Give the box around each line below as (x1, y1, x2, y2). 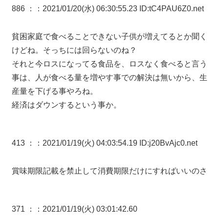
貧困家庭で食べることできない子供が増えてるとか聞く (12, 32, 207, 41)
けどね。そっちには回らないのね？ (12, 45, 137, 54)
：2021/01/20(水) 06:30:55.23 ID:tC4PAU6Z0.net (35, 4, 204, 13)
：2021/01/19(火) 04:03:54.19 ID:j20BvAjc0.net (35, 138, 197, 147)
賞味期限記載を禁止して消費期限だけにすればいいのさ (12, 166, 207, 175)
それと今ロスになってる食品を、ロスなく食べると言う (12, 59, 207, 68)
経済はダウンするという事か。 (12, 100, 121, 109)
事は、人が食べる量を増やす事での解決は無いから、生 (12, 73, 207, 82)
